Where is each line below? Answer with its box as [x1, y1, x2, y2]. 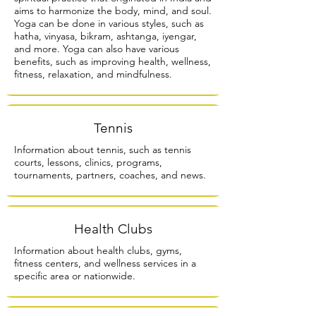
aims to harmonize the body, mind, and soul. [14, 4, 212, 17]
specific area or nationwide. [14, 269, 135, 282]
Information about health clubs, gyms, [14, 243, 182, 257]
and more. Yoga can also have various [14, 42, 179, 55]
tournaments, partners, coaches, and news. [14, 168, 206, 181]
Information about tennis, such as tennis [14, 142, 191, 156]
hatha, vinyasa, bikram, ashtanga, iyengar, [14, 29, 197, 42]
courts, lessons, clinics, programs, [14, 155, 162, 169]
